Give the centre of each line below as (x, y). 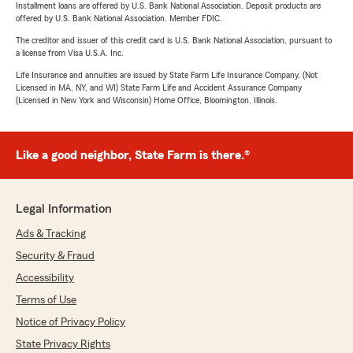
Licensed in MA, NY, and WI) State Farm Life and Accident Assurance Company (159, 87)
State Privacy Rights (63, 344)
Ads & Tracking (51, 234)
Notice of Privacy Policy (71, 322)
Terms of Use (46, 300)
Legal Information (64, 209)
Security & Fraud (55, 256)
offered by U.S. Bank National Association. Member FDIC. (119, 18)
